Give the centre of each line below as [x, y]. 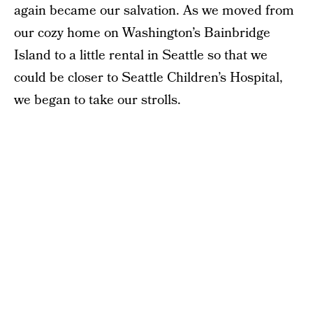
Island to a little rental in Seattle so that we [141, 56]
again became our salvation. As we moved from [154, 11]
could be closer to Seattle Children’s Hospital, [148, 78]
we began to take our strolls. [97, 100]
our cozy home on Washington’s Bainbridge [142, 33]
